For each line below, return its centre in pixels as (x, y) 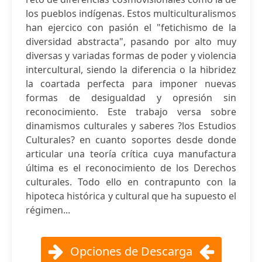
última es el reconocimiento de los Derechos (131, 168)
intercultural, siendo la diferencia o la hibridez (131, 70)
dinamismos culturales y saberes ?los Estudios (131, 126)
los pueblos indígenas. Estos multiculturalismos (131, 13)
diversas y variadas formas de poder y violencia (131, 56)
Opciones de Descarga (131, 251)
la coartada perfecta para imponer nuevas (131, 84)
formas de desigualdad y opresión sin (131, 98)
